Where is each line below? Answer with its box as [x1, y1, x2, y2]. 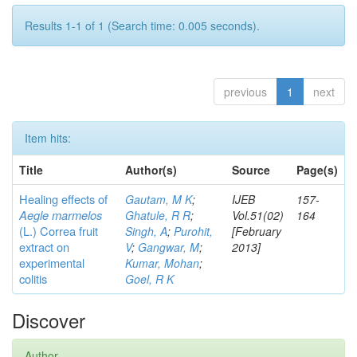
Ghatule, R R [125, 207, 190, 223]
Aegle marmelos [19, 206, 102, 223]
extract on [19, 238, 69, 255]
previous [224, 84, 267, 100]
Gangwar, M [138, 239, 199, 255]
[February [232, 223, 281, 239]
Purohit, [174, 223, 213, 239]
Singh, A [125, 223, 167, 239]
